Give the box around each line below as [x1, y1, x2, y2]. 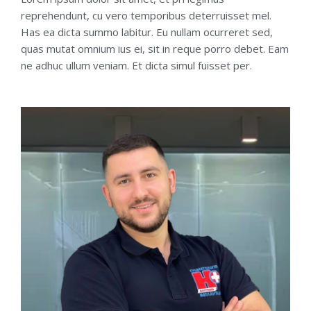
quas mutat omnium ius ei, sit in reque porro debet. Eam [21, 42, 289, 56]
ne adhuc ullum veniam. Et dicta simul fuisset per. [21, 58, 252, 73]
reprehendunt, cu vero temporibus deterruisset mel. [21, 8, 271, 23]
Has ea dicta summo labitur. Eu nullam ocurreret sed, [21, 25, 273, 40]
